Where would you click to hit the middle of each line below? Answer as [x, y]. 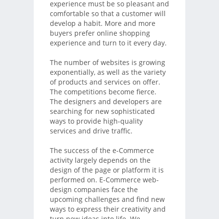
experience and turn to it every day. [108, 43]
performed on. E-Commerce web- [104, 179]
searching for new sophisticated [102, 111]
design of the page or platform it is [107, 170]
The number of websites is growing [107, 62]
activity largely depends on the [100, 160]
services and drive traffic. [91, 131]
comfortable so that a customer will [108, 13]
